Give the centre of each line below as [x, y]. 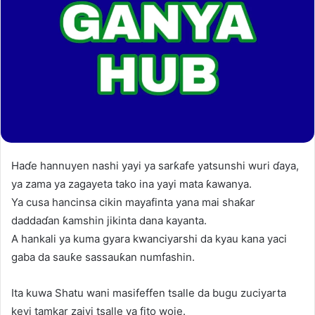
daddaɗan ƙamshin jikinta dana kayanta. [109, 220]
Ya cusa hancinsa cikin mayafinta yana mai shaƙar [133, 202]
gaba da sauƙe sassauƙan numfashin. [103, 257]
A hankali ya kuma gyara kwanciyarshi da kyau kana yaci [149, 238]
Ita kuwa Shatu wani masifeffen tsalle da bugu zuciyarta [149, 292]
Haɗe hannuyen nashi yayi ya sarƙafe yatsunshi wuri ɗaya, [155, 165]
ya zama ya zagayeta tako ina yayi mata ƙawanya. [131, 184]
